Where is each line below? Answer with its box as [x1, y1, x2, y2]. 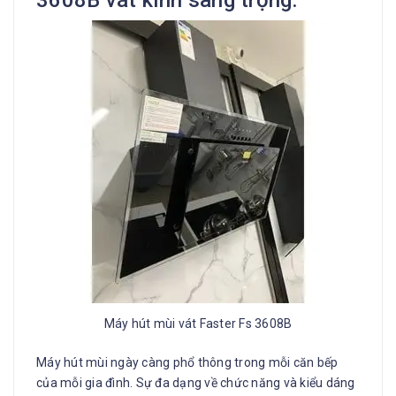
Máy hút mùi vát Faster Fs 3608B [103, 316, 293, 331]
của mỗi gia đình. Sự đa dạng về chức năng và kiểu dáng [36, 375, 355, 390]
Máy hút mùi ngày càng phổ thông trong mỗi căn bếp [36, 354, 339, 369]
